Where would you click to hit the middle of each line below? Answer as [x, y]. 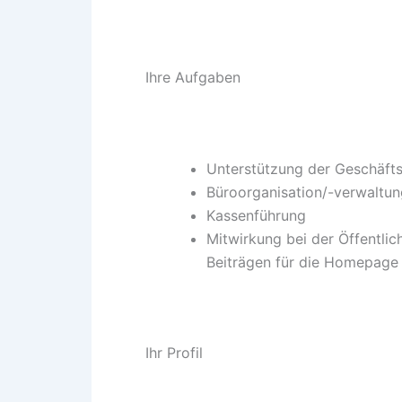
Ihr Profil [174, 353]
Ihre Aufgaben [193, 77]
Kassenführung [256, 215]
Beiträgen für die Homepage [302, 262]
